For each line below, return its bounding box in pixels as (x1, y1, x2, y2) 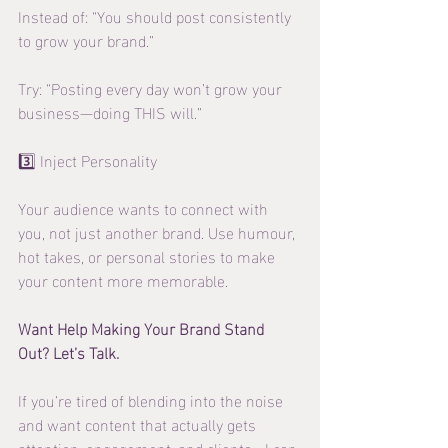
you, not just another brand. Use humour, (18, 216, 299, 246)
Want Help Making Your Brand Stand (18, 312, 268, 342)
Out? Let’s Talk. (18, 336, 119, 366)
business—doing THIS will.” (18, 96, 202, 126)
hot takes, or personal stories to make (18, 240, 279, 270)
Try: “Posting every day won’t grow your (18, 72, 286, 102)
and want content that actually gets (18, 408, 260, 438)
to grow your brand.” (18, 24, 154, 54)
